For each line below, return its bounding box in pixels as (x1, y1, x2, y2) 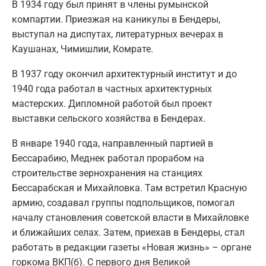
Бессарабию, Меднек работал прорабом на (12, 153, 204, 164)
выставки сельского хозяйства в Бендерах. (12, 113, 205, 125)
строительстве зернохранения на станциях (12, 167, 202, 179)
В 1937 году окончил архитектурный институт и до (12, 68, 237, 80)
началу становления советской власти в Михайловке (12, 212, 249, 224)
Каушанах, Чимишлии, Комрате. (12, 43, 153, 55)
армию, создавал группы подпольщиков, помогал (12, 197, 235, 209)
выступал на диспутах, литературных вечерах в (12, 28, 223, 40)
